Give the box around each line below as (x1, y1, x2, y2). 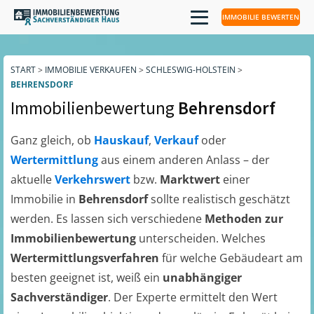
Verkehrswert (55, 172, 133, 187)
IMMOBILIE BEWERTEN (222, 12, 299, 22)
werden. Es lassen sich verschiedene (11, 211, 205, 226)
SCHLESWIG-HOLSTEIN (146, 64, 235, 76)
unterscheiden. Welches (136, 231, 266, 246)
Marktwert (160, 172, 223, 187)
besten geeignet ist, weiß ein (11, 270, 163, 285)
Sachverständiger (11, 289, 108, 305)
